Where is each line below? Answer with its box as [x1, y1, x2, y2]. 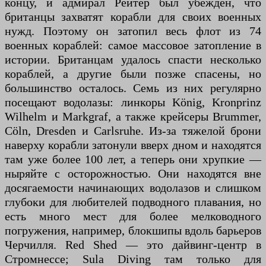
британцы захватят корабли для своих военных [5, 10, 261, 24]
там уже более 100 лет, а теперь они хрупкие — [5, 153, 261, 166]
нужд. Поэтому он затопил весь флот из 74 [5, 24, 261, 38]
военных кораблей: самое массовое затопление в [5, 39, 261, 52]
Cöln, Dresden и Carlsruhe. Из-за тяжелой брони [5, 124, 261, 138]
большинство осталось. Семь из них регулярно [5, 81, 261, 95]
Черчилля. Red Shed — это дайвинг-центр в [5, 238, 261, 252]
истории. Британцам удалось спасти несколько [5, 53, 261, 66]
